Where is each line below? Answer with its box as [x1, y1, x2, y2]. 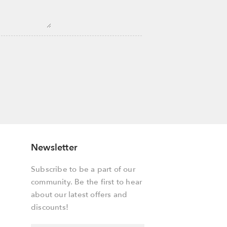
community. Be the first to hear [31, 177, 142, 187]
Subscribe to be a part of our [31, 164, 135, 174]
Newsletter [31, 141, 78, 154]
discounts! [31, 202, 68, 212]
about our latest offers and [31, 190, 128, 200]
